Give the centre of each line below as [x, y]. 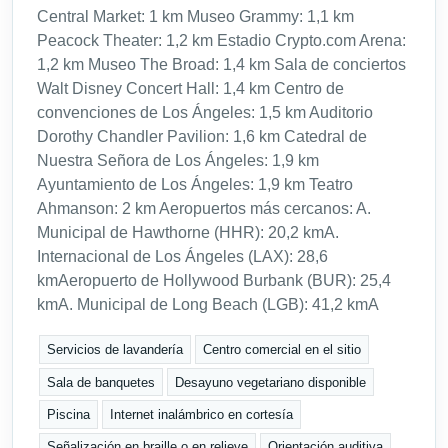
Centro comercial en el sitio [282, 350]
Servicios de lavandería [115, 350]
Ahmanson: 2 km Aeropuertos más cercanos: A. [204, 209]
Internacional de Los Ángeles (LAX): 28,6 [182, 257]
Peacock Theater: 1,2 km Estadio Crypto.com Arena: [221, 41]
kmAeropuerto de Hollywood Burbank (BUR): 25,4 [214, 281]
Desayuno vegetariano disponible [271, 382]
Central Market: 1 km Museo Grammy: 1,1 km [195, 17]
